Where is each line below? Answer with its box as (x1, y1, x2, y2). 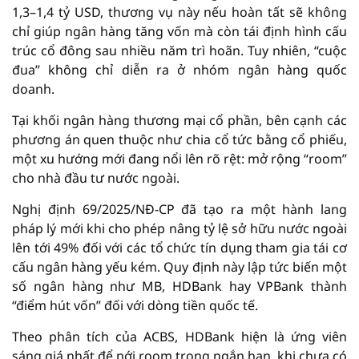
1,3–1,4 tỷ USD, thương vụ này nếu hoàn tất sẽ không (12, 3, 347, 21)
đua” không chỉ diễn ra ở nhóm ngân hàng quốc (12, 61, 347, 79)
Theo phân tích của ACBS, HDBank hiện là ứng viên (12, 328, 347, 345)
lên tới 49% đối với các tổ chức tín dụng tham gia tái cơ (12, 239, 347, 256)
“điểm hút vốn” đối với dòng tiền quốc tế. (12, 296, 258, 314)
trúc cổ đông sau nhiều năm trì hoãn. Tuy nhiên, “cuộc (12, 42, 347, 59)
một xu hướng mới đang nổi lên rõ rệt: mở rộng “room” (12, 150, 347, 167)
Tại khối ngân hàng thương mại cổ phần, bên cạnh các (12, 111, 347, 129)
